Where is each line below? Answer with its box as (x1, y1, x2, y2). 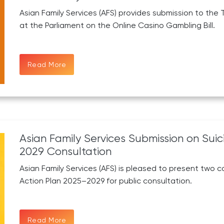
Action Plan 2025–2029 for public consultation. (19, 175, 192, 185)
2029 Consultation (19, 144, 111, 157)
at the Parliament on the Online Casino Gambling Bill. (19, 20, 215, 30)
